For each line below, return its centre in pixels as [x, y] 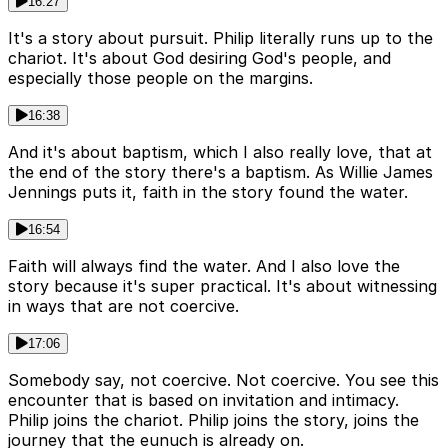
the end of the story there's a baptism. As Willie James [220, 171]
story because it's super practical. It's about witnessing [222, 285]
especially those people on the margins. [160, 77]
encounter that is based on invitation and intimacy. [203, 399]
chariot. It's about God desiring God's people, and [199, 57]
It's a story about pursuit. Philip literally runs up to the [220, 37]
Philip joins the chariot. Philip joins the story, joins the [213, 419]
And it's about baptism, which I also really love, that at [220, 151]
